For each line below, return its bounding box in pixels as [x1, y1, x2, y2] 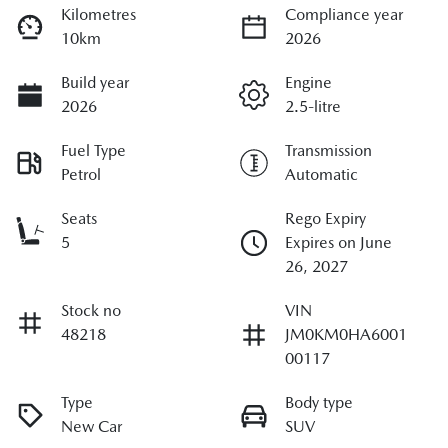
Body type [285, 393, 353, 413]
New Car [61, 417, 122, 437]
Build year [61, 73, 129, 93]
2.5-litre [285, 97, 341, 117]
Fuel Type [61, 141, 126, 161]
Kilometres [61, 5, 136, 25]
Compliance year [285, 5, 403, 25]
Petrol [61, 165, 101, 185]
